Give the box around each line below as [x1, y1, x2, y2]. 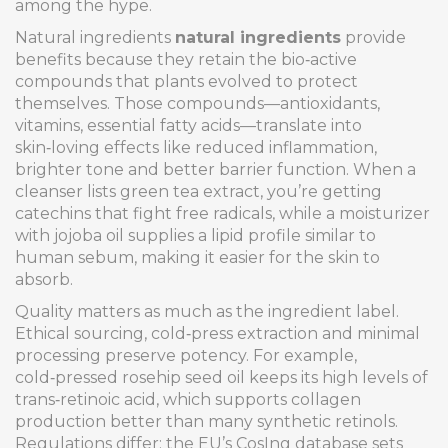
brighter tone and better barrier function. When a [15, 160, 416, 179]
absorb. [15, 270, 73, 289]
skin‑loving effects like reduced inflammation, [15, 138, 377, 157]
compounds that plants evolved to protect [15, 72, 358, 91]
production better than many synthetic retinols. [15, 412, 398, 431]
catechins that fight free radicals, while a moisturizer [15, 204, 430, 223]
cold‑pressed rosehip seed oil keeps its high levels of [15, 368, 428, 387]
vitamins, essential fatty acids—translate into [15, 116, 362, 135]
